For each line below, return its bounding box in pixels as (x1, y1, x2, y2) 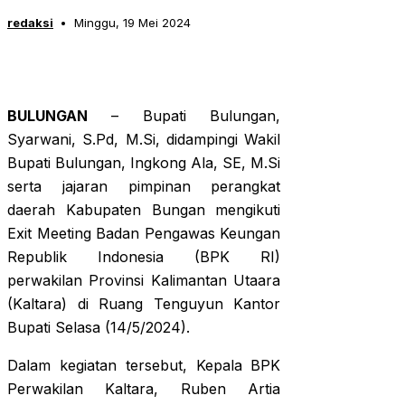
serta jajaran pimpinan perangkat (7, 177, 281, 196)
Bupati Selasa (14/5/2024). (7, 318, 190, 337)
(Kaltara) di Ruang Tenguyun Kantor (7, 295, 281, 314)
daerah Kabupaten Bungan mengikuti (7, 201, 281, 220)
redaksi (7, 15, 53, 31)
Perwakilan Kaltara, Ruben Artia (7, 380, 281, 399)
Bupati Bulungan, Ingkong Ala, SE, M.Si (7, 154, 281, 173)
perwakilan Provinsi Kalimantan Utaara (7, 271, 281, 290)
